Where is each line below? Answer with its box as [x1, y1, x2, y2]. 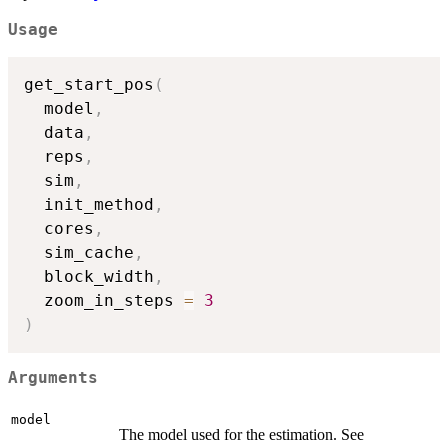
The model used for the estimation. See [119, 425, 364, 443]
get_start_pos [24, 74, 154, 94]
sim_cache [24, 242, 134, 262]
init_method [24, 194, 154, 214]
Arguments [8, 369, 98, 388]
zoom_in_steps [24, 290, 184, 310]
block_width [24, 266, 154, 286]
